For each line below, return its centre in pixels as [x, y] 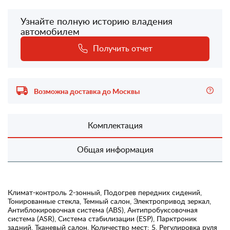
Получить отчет [122, 48]
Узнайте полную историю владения [97, 21]
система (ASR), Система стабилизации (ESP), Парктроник [102, 218]
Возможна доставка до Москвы [86, 91]
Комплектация [115, 125]
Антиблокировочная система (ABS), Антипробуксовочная [103, 209]
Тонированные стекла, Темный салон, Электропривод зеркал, [109, 201]
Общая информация [115, 149]
